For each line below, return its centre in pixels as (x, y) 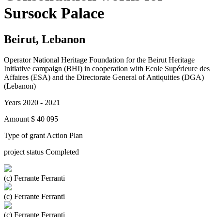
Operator (17, 60)
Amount (16, 119)
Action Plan (65, 135)
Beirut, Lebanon (45, 39)
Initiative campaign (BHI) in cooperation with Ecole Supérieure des (107, 68)
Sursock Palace (54, 13)
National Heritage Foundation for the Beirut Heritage (114, 60)
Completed (62, 152)
